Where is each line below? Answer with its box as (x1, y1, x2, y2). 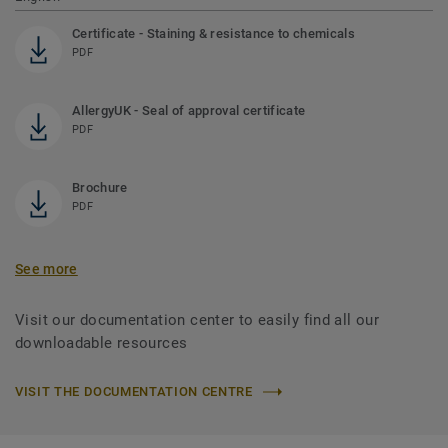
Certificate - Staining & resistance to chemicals (72, 26, 355, 42)
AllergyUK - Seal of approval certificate (72, 103, 306, 119)
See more (15, 261, 78, 278)
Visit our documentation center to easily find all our (15, 311, 380, 330)
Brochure (72, 180, 128, 196)
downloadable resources (15, 334, 188, 353)
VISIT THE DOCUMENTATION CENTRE (15, 384, 253, 400)
